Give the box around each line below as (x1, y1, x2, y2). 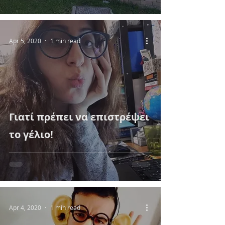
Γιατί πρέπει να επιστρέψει (9, 110, 149, 124)
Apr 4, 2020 (9, 203, 41, 211)
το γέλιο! (9, 128, 53, 141)
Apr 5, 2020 (9, 37, 41, 45)
